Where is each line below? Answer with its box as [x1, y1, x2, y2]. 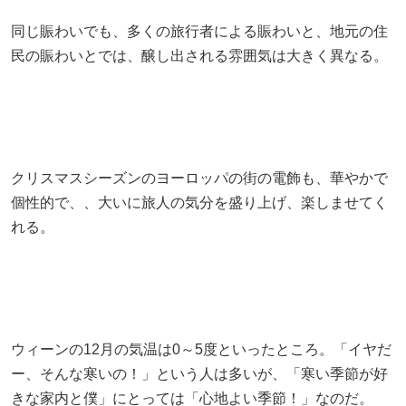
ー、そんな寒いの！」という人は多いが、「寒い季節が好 [11, 365, 388, 382]
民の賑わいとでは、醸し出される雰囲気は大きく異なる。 [11, 47, 388, 63]
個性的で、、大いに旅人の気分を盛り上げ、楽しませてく [11, 194, 388, 210]
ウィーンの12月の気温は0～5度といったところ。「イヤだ [11, 341, 391, 357]
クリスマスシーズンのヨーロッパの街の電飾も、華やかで [11, 169, 388, 186]
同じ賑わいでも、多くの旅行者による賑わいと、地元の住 [11, 23, 388, 39]
